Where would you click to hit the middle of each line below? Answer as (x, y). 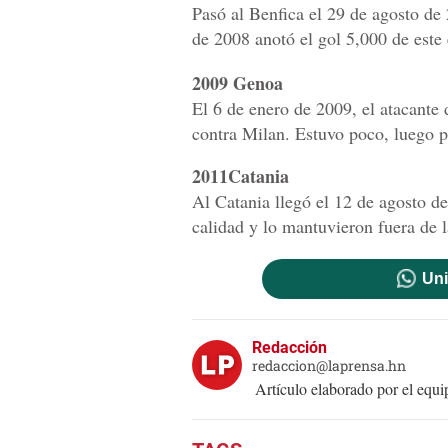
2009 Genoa (237, 83)
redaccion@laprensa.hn (329, 366)
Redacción (289, 348)
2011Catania (240, 176)
